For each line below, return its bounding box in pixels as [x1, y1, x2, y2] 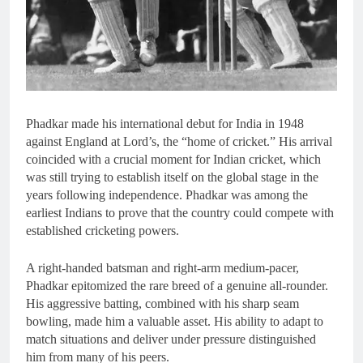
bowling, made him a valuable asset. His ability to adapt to [26, 314, 323, 328]
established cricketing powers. [26, 223, 179, 237]
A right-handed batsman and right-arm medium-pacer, [26, 260, 299, 275]
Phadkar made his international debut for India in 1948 [26, 116, 304, 130]
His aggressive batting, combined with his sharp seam [26, 296, 299, 310]
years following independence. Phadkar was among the [26, 187, 308, 202]
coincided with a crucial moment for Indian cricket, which [26, 152, 321, 166]
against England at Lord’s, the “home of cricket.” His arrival [26, 134, 332, 148]
